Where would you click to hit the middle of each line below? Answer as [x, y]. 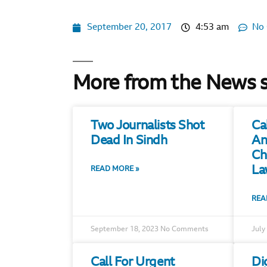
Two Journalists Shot [148, 126]
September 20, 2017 [129, 28]
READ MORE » [115, 169]
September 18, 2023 [125, 229]
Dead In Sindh [129, 141]
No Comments [184, 229]
